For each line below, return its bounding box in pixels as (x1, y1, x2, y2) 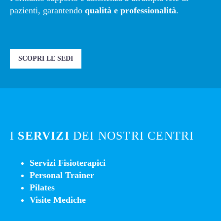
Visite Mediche (30, 195, 86, 205)
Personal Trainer (30, 170, 94, 181)
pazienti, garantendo (10, 5, 85, 16)
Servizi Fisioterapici (30, 158, 106, 168)
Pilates (30, 183, 55, 193)
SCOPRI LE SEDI (18, 55, 73, 63)
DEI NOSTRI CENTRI (69, 129, 194, 143)
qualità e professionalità (85, 5, 176, 16)
